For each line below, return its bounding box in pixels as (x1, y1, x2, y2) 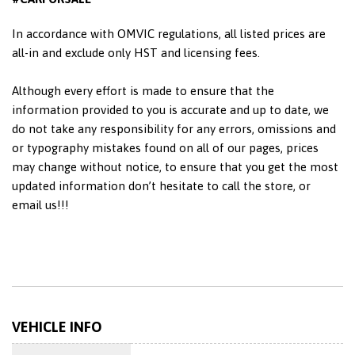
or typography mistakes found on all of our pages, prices (12, 140, 319, 155)
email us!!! (12, 197, 69, 212)
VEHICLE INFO (12, 318, 102, 335)
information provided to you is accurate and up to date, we (12, 102, 329, 116)
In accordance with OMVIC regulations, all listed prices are (12, 26, 326, 40)
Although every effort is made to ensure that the (12, 83, 274, 97)
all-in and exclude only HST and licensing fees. (12, 45, 260, 59)
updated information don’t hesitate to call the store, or (12, 178, 311, 193)
